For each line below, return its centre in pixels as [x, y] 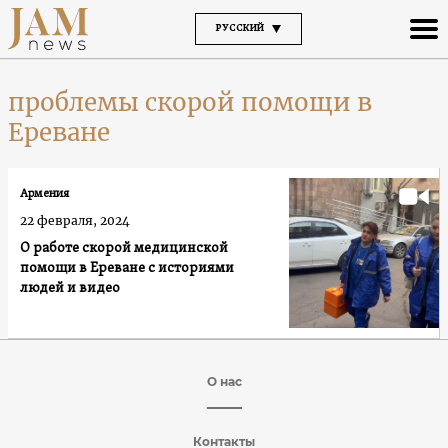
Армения [44, 193]
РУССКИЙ [239, 28]
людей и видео [70, 288]
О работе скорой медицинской [124, 248]
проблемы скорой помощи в [190, 102]
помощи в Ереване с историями [127, 268]
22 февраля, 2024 [75, 220]
